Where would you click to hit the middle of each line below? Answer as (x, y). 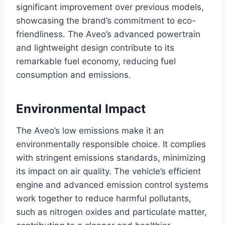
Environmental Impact (81, 109)
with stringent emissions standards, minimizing (111, 158)
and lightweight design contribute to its (95, 48)
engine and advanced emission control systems (112, 185)
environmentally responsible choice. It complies (111, 144)
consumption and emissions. (74, 75)
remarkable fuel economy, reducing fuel (96, 62)
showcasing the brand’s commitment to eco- (106, 21)
